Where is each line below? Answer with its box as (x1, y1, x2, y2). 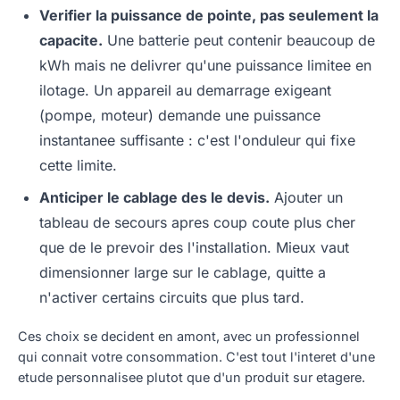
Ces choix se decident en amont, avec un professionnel (18, 328, 360, 344)
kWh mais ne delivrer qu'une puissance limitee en (39, 55, 371, 74)
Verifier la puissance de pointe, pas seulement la (39, 5, 379, 24)
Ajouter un (270, 187, 343, 206)
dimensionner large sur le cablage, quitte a (39, 262, 326, 281)
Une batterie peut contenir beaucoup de (103, 30, 375, 49)
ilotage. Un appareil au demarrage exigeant (39, 80, 331, 99)
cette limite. (39, 155, 117, 174)
